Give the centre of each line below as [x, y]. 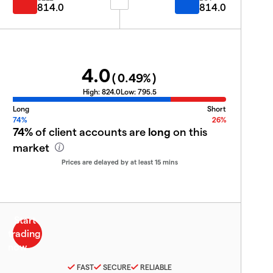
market [32, 147]
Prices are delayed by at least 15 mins [119, 162]
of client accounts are [90, 131]
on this [189, 131]
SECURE [117, 267]
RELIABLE [156, 267]
